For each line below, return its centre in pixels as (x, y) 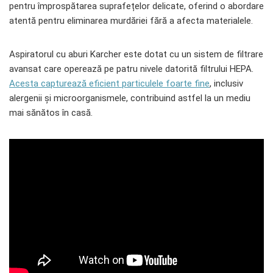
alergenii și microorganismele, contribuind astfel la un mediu (130, 98)
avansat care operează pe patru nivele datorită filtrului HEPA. (131, 69)
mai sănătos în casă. (51, 113)
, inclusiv (226, 84)
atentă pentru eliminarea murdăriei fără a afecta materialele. (131, 21)
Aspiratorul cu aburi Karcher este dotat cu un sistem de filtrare (136, 55)
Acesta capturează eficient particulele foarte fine (109, 84)
